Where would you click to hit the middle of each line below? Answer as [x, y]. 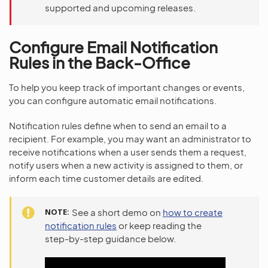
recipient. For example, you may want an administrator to [130, 138]
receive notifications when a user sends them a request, [128, 152]
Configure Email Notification [113, 47]
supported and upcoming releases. [120, 7]
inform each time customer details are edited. [106, 178]
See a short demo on [117, 212]
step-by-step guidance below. [110, 238]
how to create [193, 212]
